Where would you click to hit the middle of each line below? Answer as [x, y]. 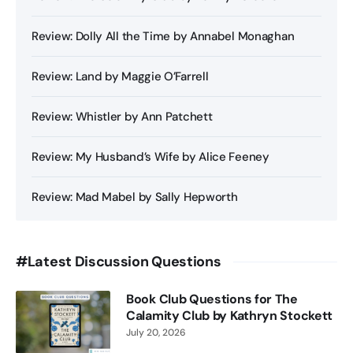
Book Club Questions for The [212, 299]
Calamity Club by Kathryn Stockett [230, 316]
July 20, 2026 [156, 333]
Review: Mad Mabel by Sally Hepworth [135, 197]
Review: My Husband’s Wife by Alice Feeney [150, 157]
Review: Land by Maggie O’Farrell [120, 77]
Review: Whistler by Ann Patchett [122, 117]
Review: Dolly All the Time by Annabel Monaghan [163, 37]
